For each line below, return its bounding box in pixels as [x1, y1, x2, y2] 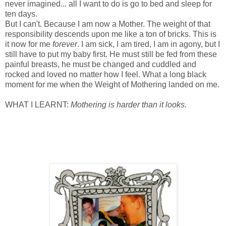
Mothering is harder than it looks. [71, 100, 187, 109]
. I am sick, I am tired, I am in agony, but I [77, 40, 220, 49]
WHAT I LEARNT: [5, 100, 71, 109]
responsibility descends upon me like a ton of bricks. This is [5, 30, 216, 39]
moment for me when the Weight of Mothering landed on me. [5, 80, 219, 89]
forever [52, 40, 77, 49]
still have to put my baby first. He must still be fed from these [5, 50, 217, 59]
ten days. [5, 10, 37, 19]
